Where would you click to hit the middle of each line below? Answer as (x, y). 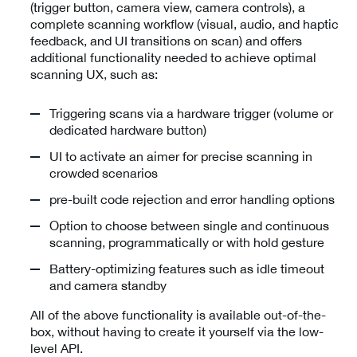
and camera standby (108, 286)
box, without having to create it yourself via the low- (177, 332)
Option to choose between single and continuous (189, 226)
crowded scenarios (104, 173)
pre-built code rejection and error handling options (192, 200)
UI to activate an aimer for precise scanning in (181, 157)
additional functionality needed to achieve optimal (173, 58)
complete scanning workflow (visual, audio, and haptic (184, 24)
